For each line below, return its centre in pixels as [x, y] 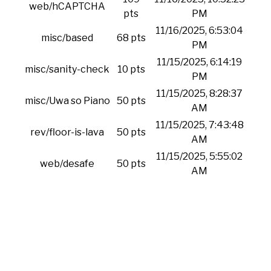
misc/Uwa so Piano [67, 101]
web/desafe [67, 164]
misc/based [67, 38]
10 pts [131, 69]
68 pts [131, 38]
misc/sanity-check [67, 69]
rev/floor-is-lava [67, 132]
